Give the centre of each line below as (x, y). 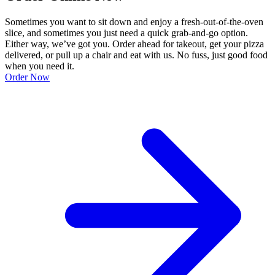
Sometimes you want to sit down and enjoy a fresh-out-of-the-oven (134, 22)
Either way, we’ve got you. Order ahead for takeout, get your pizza (134, 44)
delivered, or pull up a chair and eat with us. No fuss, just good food (136, 55)
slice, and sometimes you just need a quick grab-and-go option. (126, 33)
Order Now (27, 77)
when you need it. (40, 66)
